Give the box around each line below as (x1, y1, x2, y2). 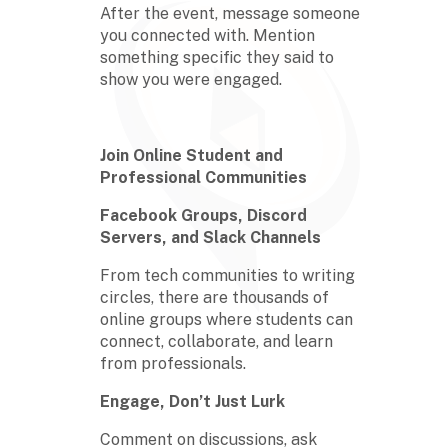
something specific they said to (100, 47, 334, 67)
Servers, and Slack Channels (100, 227, 321, 247)
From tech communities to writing (100, 265, 355, 285)
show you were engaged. (100, 69, 282, 89)
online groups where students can (100, 309, 353, 329)
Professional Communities (100, 167, 307, 187)
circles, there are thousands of (100, 287, 329, 307)
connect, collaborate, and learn (100, 331, 333, 351)
